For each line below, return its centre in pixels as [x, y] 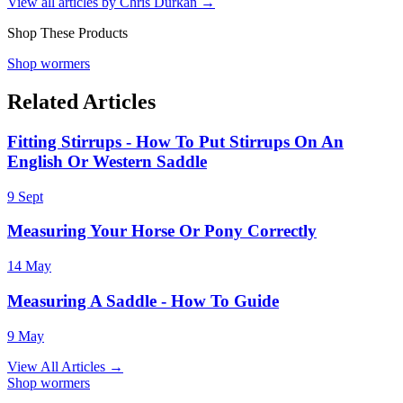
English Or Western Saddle [107, 161]
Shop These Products [67, 33]
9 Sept [25, 196]
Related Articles [81, 102]
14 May [29, 266]
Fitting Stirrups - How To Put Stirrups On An [175, 141]
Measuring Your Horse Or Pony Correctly [162, 231]
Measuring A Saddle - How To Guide [143, 300]
